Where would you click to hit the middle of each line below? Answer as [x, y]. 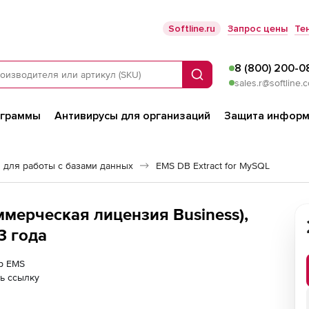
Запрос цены [258, 29]
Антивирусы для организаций [132, 116]
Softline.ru [192, 29]
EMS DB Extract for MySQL [213, 166]
